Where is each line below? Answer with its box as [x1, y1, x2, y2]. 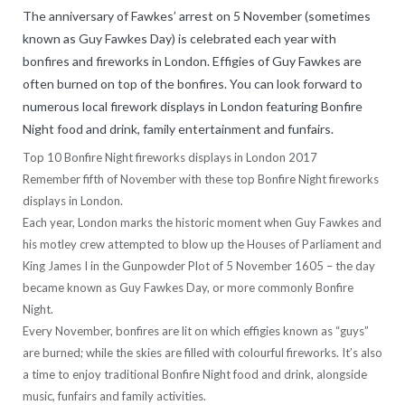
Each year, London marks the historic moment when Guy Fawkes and [23, 215, 381, 231]
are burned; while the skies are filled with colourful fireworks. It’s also [23, 345, 382, 361]
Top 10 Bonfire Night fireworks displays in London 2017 [23, 150, 317, 165]
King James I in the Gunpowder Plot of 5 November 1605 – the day [23, 259, 375, 274]
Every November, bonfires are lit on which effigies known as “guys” [23, 324, 369, 339]
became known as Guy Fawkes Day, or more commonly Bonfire [23, 280, 353, 296]
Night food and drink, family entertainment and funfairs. [23, 121, 334, 137]
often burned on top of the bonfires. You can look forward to [23, 76, 363, 92]
